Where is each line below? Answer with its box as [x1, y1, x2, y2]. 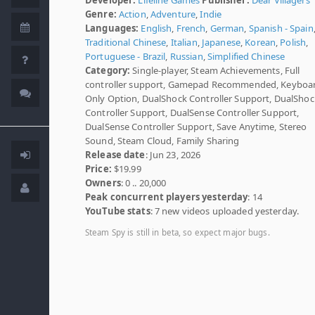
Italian [170, 35, 198, 49]
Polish [280, 35, 307, 49]
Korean [245, 35, 276, 49]
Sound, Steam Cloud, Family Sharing [85, 134, 240, 147]
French [176, 21, 206, 34]
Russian [169, 49, 203, 63]
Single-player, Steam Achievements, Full [130, 63, 300, 77]
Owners [85, 176, 121, 189]
